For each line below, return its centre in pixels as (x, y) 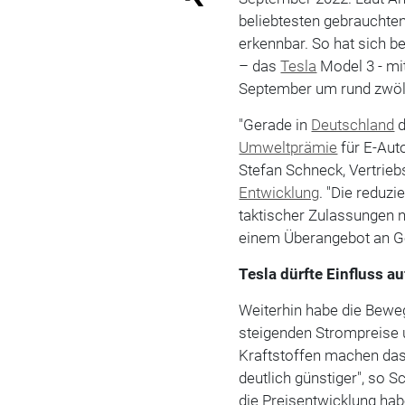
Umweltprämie (288, 147)
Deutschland (353, 124)
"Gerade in (275, 124)
